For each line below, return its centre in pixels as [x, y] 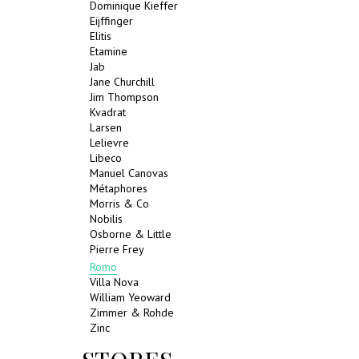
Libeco [106, 158]
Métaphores [119, 188]
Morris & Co [119, 204]
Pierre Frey [117, 249]
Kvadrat [108, 112]
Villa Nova [114, 282]
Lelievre [109, 143]
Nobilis [106, 219]
